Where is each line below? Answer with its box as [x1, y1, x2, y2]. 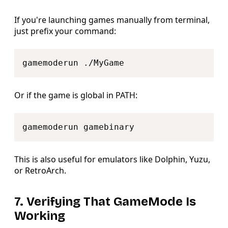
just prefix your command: [14, 25, 116, 37]
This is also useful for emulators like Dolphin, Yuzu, [14, 154, 210, 165]
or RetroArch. [14, 165, 66, 177]
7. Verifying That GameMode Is [14, 194, 196, 209]
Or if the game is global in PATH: [14, 90, 137, 101]
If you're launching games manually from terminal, [14, 14, 210, 26]
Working [14, 209, 65, 223]
